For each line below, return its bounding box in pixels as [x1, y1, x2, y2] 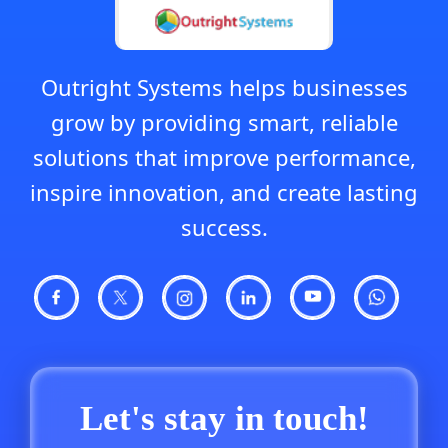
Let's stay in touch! [79, 399, 369, 439]
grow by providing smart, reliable [50, 107, 398, 138]
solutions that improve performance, [32, 142, 416, 173]
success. [180, 212, 268, 243]
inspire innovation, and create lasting [30, 177, 418, 208]
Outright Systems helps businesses [40, 72, 408, 103]
